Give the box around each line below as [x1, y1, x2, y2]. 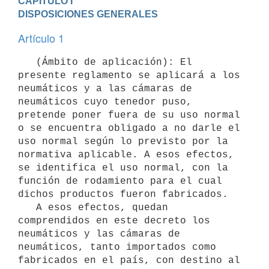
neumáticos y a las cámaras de [18, 83, 192, 94]
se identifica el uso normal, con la [18, 162, 228, 174]
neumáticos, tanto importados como [18, 241, 216, 253]
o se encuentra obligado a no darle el [18, 122, 240, 134]
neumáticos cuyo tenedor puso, [18, 96, 192, 107]
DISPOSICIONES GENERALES [18, 8, 158, 19]
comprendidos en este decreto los [18, 215, 210, 226]
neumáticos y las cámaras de [18, 228, 180, 240]
